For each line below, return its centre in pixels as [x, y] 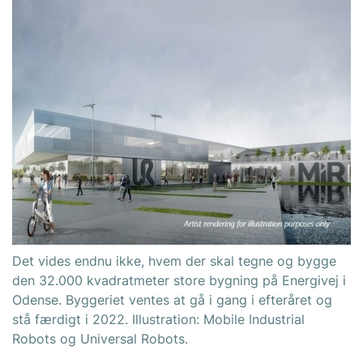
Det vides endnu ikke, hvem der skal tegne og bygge [174, 261]
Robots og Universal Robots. [100, 338]
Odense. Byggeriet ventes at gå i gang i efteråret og [172, 299]
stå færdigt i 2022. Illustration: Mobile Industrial [158, 319]
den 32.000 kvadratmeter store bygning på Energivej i [179, 280]
